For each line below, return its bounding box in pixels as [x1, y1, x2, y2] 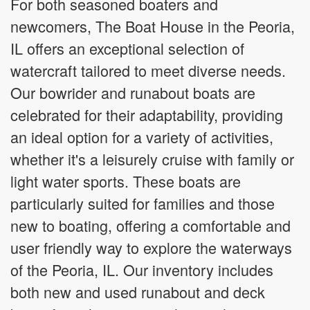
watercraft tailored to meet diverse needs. [10, 60, 286, 81]
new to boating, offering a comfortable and [10, 215, 291, 236]
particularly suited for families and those [10, 192, 275, 214]
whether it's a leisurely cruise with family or [10, 148, 294, 170]
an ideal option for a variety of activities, [10, 126, 273, 147]
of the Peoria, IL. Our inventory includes [10, 259, 273, 280]
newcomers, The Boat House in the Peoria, [10, 15, 295, 37]
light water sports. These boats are [10, 170, 241, 192]
